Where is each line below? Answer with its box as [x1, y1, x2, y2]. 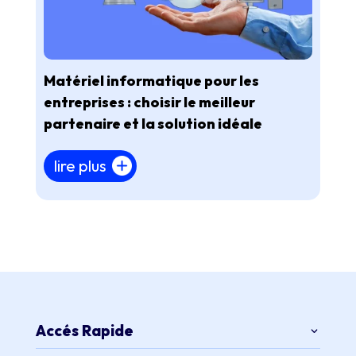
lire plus [53, 156, 106, 176]
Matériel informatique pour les [43, 72, 259, 91]
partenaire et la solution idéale [43, 114, 262, 133]
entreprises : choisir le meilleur [43, 93, 255, 112]
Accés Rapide [35, 321, 133, 341]
